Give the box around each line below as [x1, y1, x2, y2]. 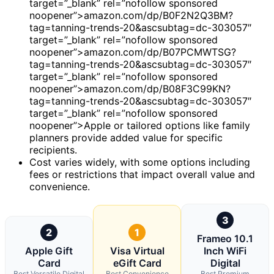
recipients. [29, 143, 77, 156]
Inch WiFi [204, 244, 246, 257]
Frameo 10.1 [197, 232, 253, 245]
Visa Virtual [109, 244, 165, 257]
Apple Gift [25, 244, 73, 257]
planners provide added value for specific [29, 131, 223, 144]
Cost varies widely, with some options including [29, 155, 250, 168]
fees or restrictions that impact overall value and [29, 168, 255, 180]
